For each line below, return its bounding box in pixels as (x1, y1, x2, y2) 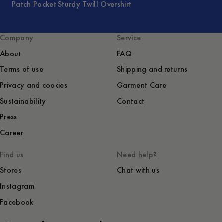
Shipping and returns (117, 65, 188, 74)
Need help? (117, 150, 157, 159)
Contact (117, 97, 145, 106)
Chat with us (117, 166, 159, 175)
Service (117, 33, 141, 42)
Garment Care (117, 81, 166, 90)
